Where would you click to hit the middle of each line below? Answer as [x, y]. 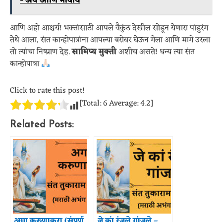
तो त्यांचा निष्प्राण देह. [41, 52]
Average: [124, 104]
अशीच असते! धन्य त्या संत [156, 52]
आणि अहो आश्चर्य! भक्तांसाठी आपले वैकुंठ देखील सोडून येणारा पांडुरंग [109, 28]
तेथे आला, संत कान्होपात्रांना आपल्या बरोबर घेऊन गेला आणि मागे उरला [110, 40]
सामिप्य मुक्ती [94, 52]
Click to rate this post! [47, 91]
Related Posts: [42, 125]
